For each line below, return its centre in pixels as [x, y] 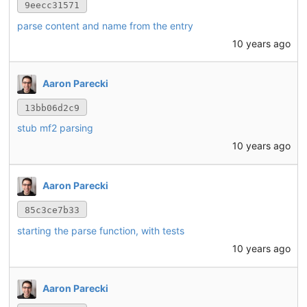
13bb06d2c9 [52, 108]
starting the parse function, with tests [100, 231]
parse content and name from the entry [105, 25]
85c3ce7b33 [52, 210]
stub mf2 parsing [55, 128]
